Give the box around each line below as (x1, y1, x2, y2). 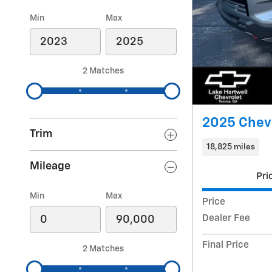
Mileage (30, 161, 70, 172)
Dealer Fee (202, 214, 250, 223)
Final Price (202, 240, 249, 250)
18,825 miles (206, 142, 255, 151)
